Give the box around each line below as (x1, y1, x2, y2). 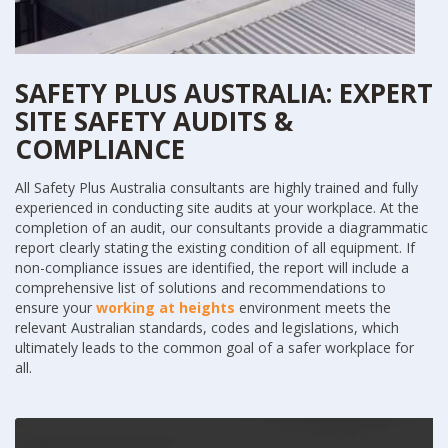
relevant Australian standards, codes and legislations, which (15, 318, 399, 338)
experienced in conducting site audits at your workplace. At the (15, 198, 419, 218)
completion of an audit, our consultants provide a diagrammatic (15, 218, 428, 238)
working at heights (96, 298, 235, 318)
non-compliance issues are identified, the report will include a (15, 258, 409, 278)
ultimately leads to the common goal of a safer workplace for (15, 338, 414, 358)
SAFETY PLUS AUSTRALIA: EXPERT (15, 75, 433, 112)
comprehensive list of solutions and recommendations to (15, 278, 386, 298)
